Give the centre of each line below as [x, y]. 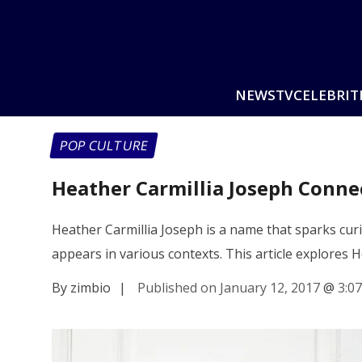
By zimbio [81, 287]
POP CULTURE [104, 145]
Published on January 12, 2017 [229, 287]
